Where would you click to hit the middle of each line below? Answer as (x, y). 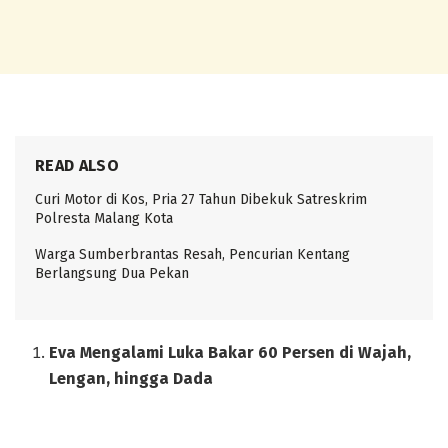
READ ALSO (77, 166)
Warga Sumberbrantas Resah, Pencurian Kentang (192, 255)
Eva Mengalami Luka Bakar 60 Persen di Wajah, (230, 353)
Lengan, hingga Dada (131, 379)
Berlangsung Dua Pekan (112, 274)
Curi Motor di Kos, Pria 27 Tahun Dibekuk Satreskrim (201, 200)
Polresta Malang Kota (104, 219)
